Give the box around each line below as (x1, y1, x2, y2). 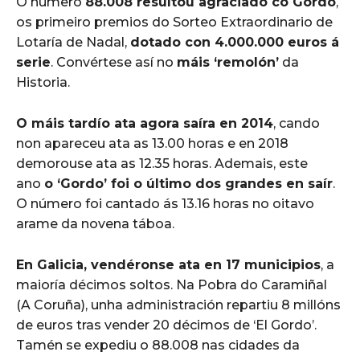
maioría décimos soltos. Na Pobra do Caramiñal (16, 277, 327, 293)
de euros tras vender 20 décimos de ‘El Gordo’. (16, 317, 317, 333)
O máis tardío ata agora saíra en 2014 (16, 116, 273, 132)
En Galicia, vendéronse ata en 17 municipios (16, 257, 321, 273)
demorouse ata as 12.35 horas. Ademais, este (16, 156, 308, 172)
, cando (273, 116, 320, 132)
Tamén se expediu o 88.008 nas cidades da (16, 337, 300, 354)
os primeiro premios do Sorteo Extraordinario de (16, 14, 333, 31)
